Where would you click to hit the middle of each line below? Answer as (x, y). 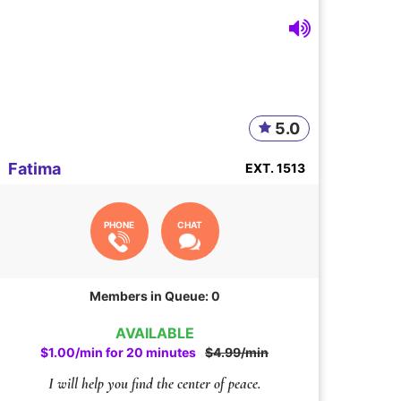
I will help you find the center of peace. (154, 384)
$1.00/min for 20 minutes (119, 353)
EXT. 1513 (275, 168)
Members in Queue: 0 (154, 296)
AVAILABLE (154, 333)
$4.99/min (237, 353)
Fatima (35, 169)
